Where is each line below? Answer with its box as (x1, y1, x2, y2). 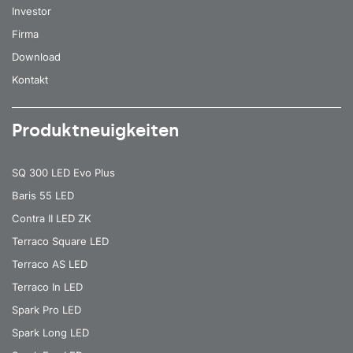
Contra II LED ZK (12, 211, 91, 225)
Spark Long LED (12, 325, 89, 339)
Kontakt (12, 72, 48, 86)
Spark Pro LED (12, 303, 81, 316)
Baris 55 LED (12, 188, 74, 202)
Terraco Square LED (12, 234, 109, 247)
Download (12, 50, 61, 63)
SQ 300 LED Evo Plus (12, 165, 115, 179)
